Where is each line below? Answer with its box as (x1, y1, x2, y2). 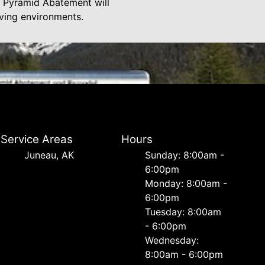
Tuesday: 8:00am (144, 206, 221, 218)
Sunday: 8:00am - (144, 149, 224, 161)
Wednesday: (144, 234, 199, 246)
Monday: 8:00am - (144, 177, 227, 189)
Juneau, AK (24, 149, 75, 161)
